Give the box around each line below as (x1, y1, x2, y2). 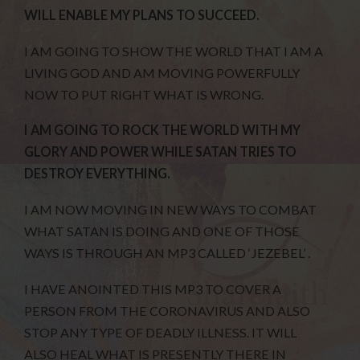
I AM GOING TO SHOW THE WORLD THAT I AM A (24, 43, 324, 59)
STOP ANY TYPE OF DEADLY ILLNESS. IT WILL (24, 324, 297, 340)
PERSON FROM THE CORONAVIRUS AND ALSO (24, 302, 311, 318)
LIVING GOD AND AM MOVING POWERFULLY (24, 64, 301, 80)
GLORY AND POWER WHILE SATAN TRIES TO (24, 144, 297, 160)
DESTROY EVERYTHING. (24, 166, 171, 182)
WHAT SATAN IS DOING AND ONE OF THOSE (24, 223, 301, 239)
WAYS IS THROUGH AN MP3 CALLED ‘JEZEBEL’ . (24, 245, 311, 261)
